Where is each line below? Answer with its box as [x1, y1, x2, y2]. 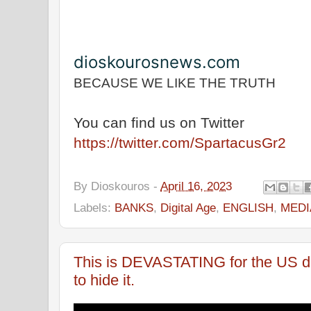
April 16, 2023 [160, 178, 232, 193]
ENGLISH [223, 200, 274, 215]
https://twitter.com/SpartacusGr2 [74, 135, 286, 151]
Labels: [74, 200, 115, 215]
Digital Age [160, 200, 216, 215]
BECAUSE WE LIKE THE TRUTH [74, 76, 276, 91]
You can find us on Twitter [74, 115, 244, 131]
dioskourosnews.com [74, 52, 240, 73]
